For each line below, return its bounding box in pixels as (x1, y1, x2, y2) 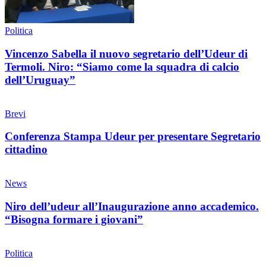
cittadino (5, 143, 47, 156)
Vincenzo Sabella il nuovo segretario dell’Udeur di (5, 47, 248, 60)
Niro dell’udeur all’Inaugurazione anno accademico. (5, 199, 259, 213)
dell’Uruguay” (5, 73, 75, 86)
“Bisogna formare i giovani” (5, 213, 143, 226)
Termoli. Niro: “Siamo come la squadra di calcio (5, 60, 239, 73)
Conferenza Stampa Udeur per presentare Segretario (5, 130, 261, 143)
